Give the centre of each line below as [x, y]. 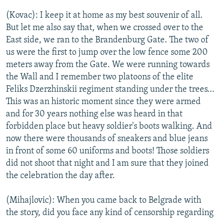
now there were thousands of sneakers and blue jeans [107, 139]
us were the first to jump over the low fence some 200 [107, 52]
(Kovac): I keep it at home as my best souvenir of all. [104, 15]
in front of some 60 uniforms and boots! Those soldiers [108, 151]
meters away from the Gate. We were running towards [108, 65]
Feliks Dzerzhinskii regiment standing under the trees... [110, 89]
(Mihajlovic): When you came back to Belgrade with [104, 200]
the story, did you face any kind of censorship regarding [110, 213]
